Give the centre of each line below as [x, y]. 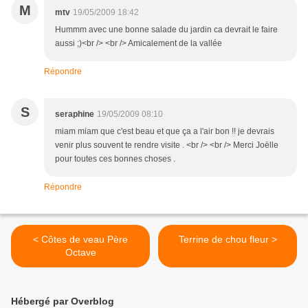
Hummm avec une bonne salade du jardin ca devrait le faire [166, 30]
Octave [80, 253]
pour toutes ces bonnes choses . [115, 159]
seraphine [75, 114]
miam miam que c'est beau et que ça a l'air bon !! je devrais [165, 132]
